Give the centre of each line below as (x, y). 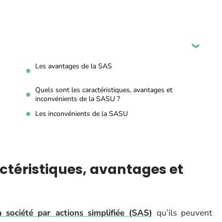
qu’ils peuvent (182, 213)
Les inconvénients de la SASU (82, 114)
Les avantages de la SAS (74, 66)
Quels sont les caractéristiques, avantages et (104, 90)
